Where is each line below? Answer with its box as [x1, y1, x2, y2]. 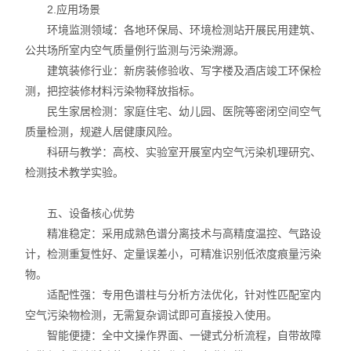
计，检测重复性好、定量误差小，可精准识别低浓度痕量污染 [25, 248, 322, 260]
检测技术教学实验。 [25, 166, 125, 179]
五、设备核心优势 [25, 207, 136, 219]
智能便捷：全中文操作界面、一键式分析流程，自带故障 [25, 329, 322, 342]
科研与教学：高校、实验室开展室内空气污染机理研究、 [25, 146, 322, 158]
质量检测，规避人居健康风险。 [25, 125, 179, 138]
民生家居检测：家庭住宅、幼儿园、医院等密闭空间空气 [25, 105, 322, 118]
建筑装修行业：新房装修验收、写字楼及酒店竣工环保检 [25, 64, 322, 77]
